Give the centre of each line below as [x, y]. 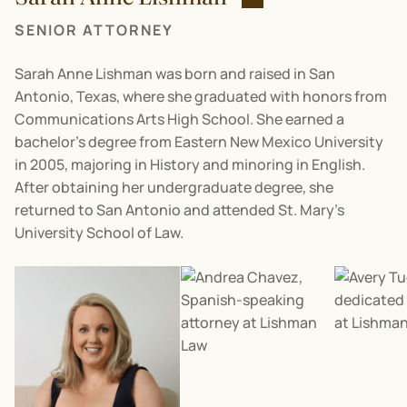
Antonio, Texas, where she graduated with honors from [201, 96]
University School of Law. [99, 233]
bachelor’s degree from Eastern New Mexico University [199, 142]
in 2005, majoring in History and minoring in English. [190, 164]
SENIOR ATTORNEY [94, 30]
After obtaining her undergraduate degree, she [174, 187]
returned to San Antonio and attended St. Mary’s [179, 210]
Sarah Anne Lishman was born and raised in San [175, 74]
